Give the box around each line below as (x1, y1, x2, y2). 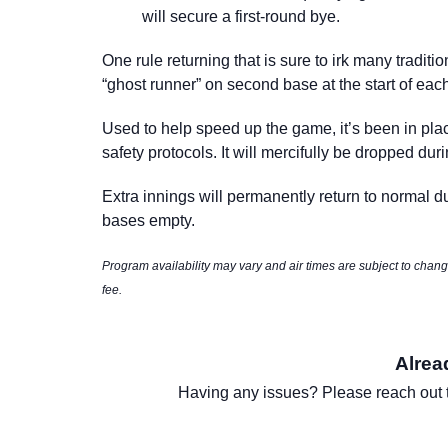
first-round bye (235, 7, 336, 25)
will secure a (142, 7, 235, 25)
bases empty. (102, 211, 195, 229)
